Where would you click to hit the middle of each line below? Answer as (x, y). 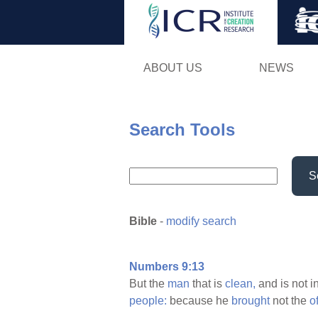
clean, (240, 284)
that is (207, 284)
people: (148, 301)
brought (251, 301)
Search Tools (182, 129)
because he (199, 301)
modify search (201, 221)
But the (148, 284)
